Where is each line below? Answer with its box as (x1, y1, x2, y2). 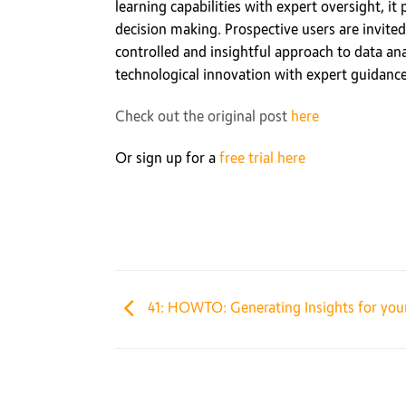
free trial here (219, 149, 305, 168)
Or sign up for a (115, 149, 219, 168)
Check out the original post (115, 107, 291, 126)
